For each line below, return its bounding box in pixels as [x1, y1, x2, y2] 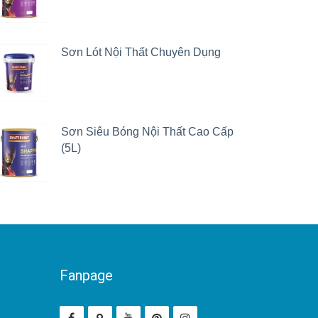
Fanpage [59, 267, 113, 284]
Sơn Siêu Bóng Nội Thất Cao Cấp [61, 126, 234, 138]
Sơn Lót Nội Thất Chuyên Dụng [61, 46, 221, 58]
